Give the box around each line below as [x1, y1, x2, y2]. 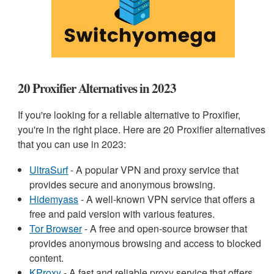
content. [29, 250, 64, 265]
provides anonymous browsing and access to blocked [29, 235, 262, 250]
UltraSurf [29, 162, 68, 177]
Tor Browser [29, 221, 83, 235]
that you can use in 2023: [18, 136, 127, 151]
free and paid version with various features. [29, 206, 215, 221]
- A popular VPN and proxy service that [68, 162, 239, 177]
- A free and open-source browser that [82, 221, 248, 235]
